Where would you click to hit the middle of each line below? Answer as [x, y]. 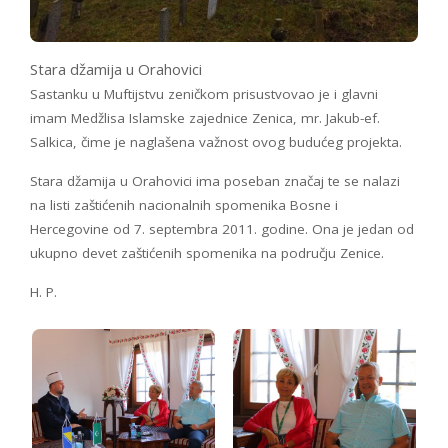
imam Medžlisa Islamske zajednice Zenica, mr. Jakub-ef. [205, 117]
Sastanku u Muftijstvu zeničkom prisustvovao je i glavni [204, 93]
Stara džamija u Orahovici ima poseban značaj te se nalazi [215, 180]
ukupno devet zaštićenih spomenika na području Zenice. [207, 252]
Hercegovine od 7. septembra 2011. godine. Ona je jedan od [222, 228]
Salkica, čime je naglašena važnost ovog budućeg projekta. [216, 141]
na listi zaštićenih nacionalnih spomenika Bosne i [184, 204]
